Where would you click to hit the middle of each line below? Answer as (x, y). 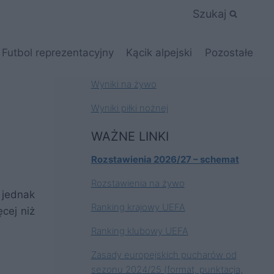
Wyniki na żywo (124, 84)
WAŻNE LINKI (130, 136)
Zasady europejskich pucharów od (164, 254)
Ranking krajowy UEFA (138, 207)
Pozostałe (229, 52)
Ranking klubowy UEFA (139, 231)
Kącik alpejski (159, 52)
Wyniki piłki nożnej (129, 108)
